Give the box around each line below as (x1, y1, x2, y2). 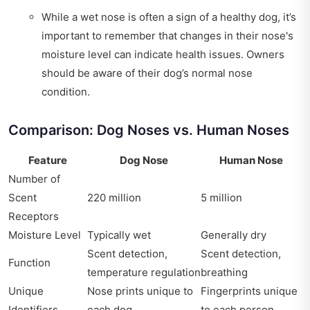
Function (8, 256, 51, 269)
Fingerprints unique (201, 284, 298, 298)
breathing (201, 266, 248, 279)
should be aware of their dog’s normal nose (42, 66, 253, 80)
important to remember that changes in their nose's (42, 29, 293, 42)
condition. (42, 85, 90, 98)
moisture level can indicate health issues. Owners (42, 48, 284, 61)
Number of (8, 172, 60, 185)
